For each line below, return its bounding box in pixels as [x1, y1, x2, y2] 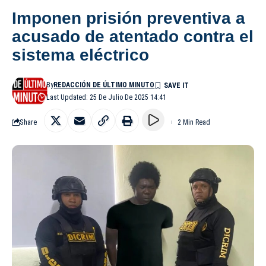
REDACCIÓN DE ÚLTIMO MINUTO [53, 80, 155, 89]
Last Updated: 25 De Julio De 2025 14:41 [46, 93, 167, 102]
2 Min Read [178, 118, 210, 126]
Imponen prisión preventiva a [12, 8, 245, 27]
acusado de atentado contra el [12, 27, 254, 46]
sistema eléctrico [12, 45, 149, 64]
